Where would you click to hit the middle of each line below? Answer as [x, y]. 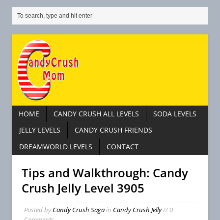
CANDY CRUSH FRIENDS [113, 130]
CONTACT [123, 147]
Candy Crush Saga [79, 209]
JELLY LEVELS [40, 130]
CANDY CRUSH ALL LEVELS [96, 113]
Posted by [38, 209]
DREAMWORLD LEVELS [56, 147]
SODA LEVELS [175, 113]
